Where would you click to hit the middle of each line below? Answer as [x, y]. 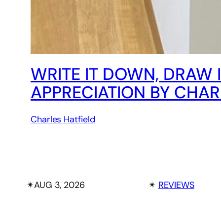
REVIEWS [176, 185]
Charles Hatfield [63, 120]
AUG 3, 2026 [59, 185]
